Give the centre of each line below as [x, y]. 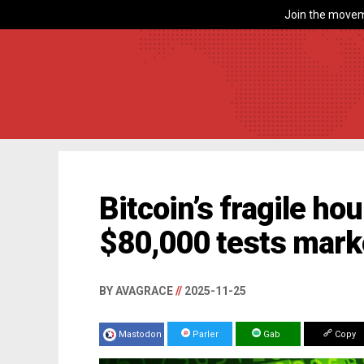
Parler [204, 334]
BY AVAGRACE [137, 291]
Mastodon [140, 334]
